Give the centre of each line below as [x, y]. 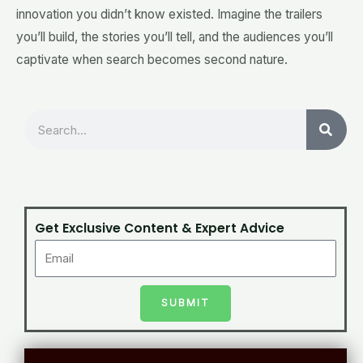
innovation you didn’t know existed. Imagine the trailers [169, 15]
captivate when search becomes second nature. [152, 60]
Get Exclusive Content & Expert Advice [160, 228]
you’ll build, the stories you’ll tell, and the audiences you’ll [175, 37]
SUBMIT [186, 303]
